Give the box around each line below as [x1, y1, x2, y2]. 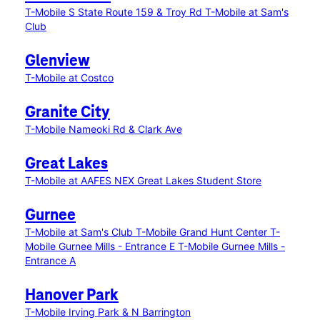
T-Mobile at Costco [25, 71, 114, 84]
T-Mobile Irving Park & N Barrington [25, 306, 191, 318]
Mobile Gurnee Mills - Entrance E [25, 240, 178, 252]
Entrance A [25, 254, 76, 266]
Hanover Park [25, 287, 119, 304]
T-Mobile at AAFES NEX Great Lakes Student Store [25, 174, 261, 186]
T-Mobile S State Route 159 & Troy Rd [25, 6, 205, 18]
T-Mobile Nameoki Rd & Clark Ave [25, 123, 182, 135]
